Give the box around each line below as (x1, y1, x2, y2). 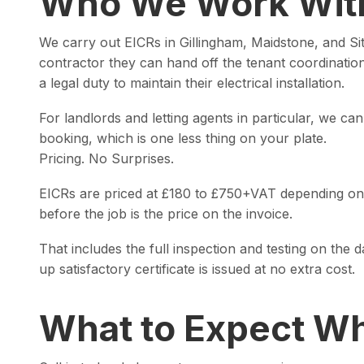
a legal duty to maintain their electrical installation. (39, 75, 344, 91)
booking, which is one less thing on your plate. (39, 130, 327, 146)
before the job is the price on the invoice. (39, 206, 292, 222)
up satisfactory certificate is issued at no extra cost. (39, 261, 355, 277)
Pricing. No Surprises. (39, 150, 174, 167)
